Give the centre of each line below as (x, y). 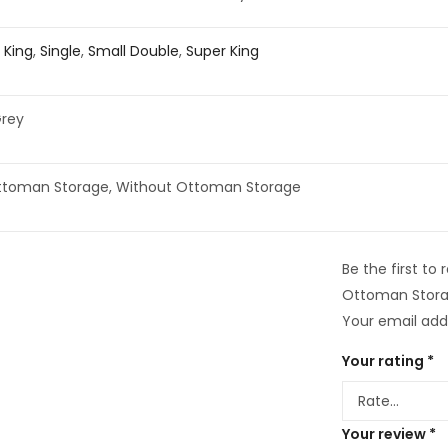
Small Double (133, 50)
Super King (222, 50)
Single (60, 50)
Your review (385, 433)
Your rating (384, 360)
